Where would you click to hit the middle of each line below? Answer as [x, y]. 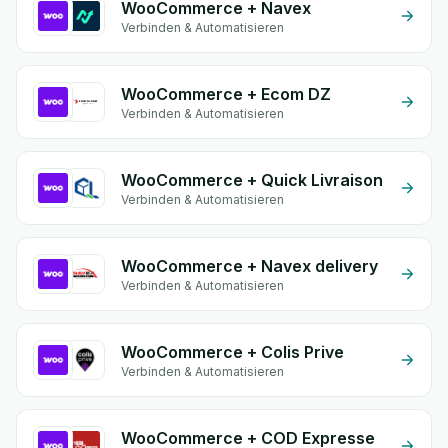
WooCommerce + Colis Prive [232, 352]
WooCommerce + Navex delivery [249, 266]
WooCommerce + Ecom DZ [226, 94]
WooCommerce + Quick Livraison [252, 180]
